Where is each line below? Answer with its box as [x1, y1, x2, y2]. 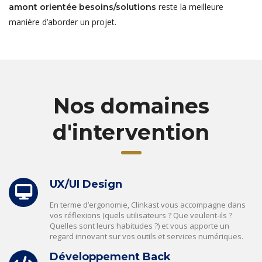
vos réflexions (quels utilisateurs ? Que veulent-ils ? [50, 209, 232, 220]
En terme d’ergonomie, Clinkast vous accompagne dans [50, 199, 246, 210]
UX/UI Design [50, 177, 122, 191]
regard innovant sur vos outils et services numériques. [50, 230, 243, 242]
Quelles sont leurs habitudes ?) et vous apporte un [50, 220, 229, 231]
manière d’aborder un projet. [9, 16, 116, 27]
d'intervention [53, 119, 209, 145]
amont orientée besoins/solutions [9, 1, 156, 12]
